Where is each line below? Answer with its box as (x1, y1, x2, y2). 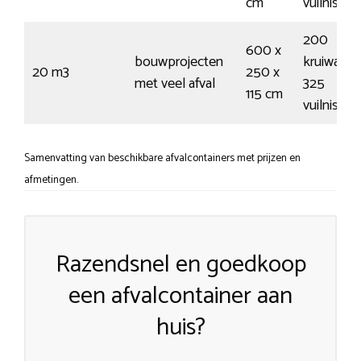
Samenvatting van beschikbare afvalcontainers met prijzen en (24, 148, 301, 167)
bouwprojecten (135, 49, 223, 74)
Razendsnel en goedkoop (55, 244, 306, 284)
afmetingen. (24, 170, 78, 189)
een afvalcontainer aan (68, 276, 293, 316)
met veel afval (135, 71, 215, 96)
